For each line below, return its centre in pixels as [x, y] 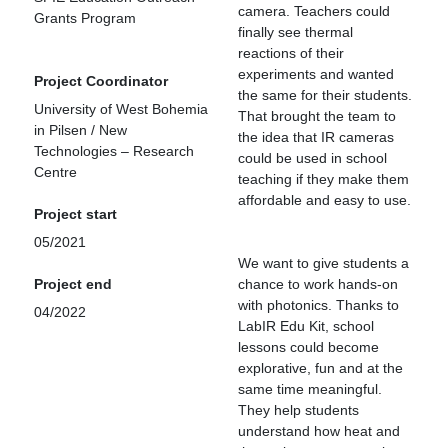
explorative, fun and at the [320, 368]
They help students [298, 410]
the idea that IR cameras [316, 137]
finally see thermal [295, 32]
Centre [55, 172]
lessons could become [308, 347]
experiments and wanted [316, 74]
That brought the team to [317, 116]
